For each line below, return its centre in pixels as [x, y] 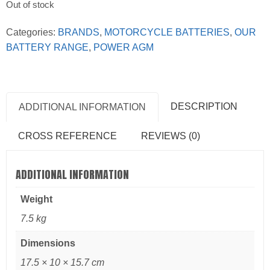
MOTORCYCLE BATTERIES [167, 33]
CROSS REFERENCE [67, 136]
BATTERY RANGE [47, 48]
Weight [36, 199]
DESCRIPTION [204, 107]
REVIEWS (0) [171, 136]
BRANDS [79, 33]
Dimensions [48, 243]
